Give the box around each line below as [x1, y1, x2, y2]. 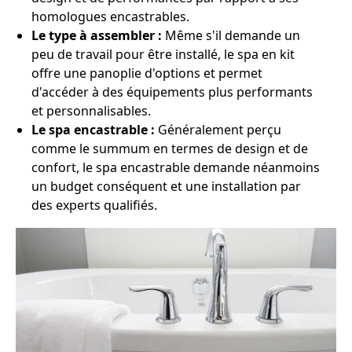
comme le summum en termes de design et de [31, 140, 308, 157]
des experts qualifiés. [31, 196, 157, 214]
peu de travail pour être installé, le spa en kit [31, 46, 295, 63]
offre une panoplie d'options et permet [31, 64, 262, 82]
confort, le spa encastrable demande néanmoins [31, 159, 320, 176]
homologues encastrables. [31, 8, 189, 25]
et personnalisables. [31, 102, 151, 119]
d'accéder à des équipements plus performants [31, 83, 313, 101]
